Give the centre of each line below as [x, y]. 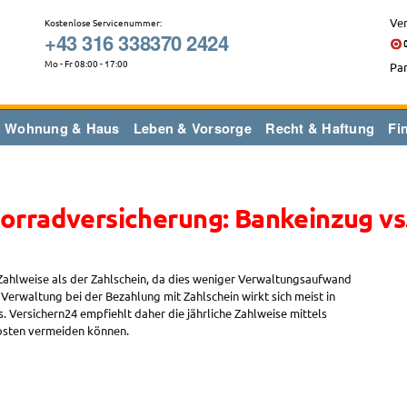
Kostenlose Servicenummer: [103, 22]
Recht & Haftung [320, 128]
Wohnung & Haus [62, 128]
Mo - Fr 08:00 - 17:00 [86, 63]
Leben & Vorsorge [192, 128]
